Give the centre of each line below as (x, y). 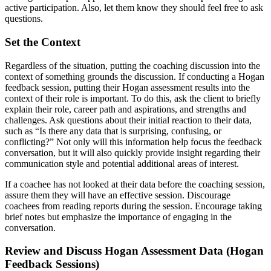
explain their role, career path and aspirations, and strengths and (126, 109)
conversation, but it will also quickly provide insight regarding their (132, 152)
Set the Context (43, 42)
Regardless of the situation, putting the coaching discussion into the (132, 65)
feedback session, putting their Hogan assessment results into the (127, 87)
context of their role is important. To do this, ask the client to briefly (133, 98)
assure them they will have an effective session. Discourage (118, 195)
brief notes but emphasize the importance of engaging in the (118, 217)
